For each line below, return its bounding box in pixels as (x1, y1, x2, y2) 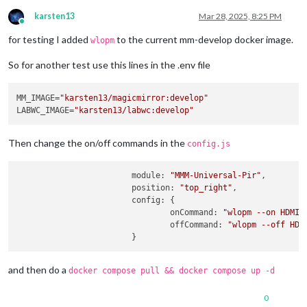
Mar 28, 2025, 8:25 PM (199, 11, 282, 22)
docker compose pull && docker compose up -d (69, 266, 275, 276)
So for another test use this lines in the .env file (8, 59, 210, 71)
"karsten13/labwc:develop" (74, 105, 195, 115)
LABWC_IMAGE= (16, 105, 75, 115)
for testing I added (8, 34, 90, 46)
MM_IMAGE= (16, 93, 60, 103)
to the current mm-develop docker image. (114, 34, 293, 46)
